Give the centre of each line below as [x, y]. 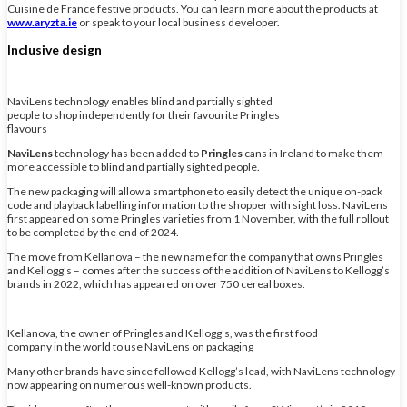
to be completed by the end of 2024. [93, 233]
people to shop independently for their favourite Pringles [144, 115]
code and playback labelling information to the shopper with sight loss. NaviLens [198, 205]
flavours [27, 129]
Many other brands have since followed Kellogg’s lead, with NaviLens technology [201, 372]
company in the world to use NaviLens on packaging [130, 347]
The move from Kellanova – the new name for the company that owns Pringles [195, 257]
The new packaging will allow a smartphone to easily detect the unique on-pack [195, 192]
